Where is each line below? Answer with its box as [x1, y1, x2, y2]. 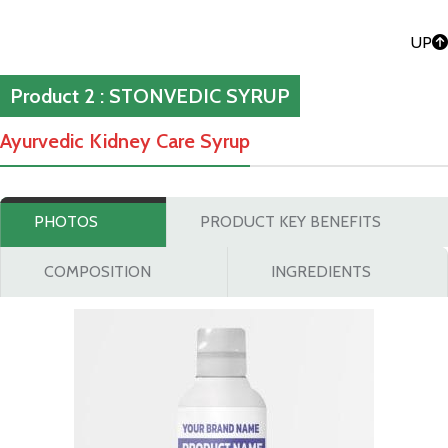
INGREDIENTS [270, 262, 371, 281]
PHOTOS [34, 212, 99, 231]
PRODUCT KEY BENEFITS [199, 212, 381, 231]
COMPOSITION [43, 262, 151, 281]
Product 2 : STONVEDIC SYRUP [10, 84, 290, 108]
